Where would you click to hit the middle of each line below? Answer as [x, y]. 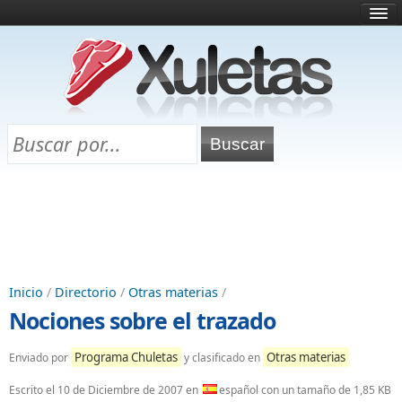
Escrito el [33, 390]
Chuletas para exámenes [80, 146]
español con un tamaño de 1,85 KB [305, 390]
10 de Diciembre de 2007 [120, 390]
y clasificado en [222, 358]
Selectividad [48, 121]
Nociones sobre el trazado [142, 320]
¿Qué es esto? [52, 70]
